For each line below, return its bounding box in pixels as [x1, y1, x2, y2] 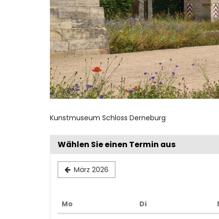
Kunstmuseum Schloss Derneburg [50, 113, 166, 123]
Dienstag [146, 198, 180, 209]
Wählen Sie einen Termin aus [58, 139, 175, 151]
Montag [72, 198, 102, 209]
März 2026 [74, 165, 109, 175]
